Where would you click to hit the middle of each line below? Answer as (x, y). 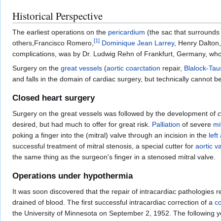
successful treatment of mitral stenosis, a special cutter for (104, 146)
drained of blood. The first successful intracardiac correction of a (113, 203)
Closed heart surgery (54, 98)
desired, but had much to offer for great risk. (82, 125)
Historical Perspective (57, 16)
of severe (197, 125)
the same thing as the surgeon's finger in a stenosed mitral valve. (114, 157)
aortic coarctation (133, 68)
